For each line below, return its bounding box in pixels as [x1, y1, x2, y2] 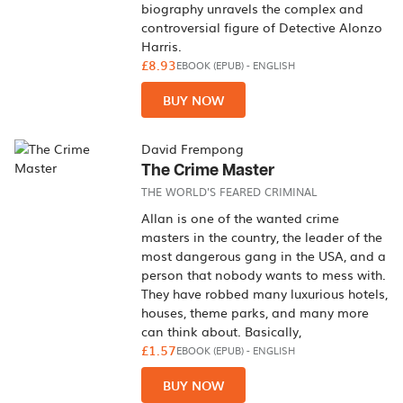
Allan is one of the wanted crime [141, 209, 340, 227]
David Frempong [141, 139, 245, 157]
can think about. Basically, [141, 322, 302, 340]
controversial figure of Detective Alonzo [141, 18, 383, 36]
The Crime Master [141, 162, 275, 179]
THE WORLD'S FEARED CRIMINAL [141, 184, 318, 200]
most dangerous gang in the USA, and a [141, 246, 387, 264]
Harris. [141, 37, 183, 55]
